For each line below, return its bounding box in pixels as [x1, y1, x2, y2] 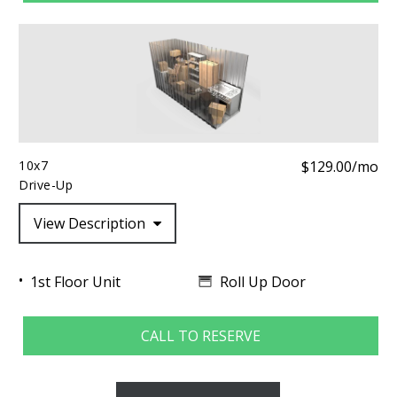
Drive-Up [18, 175, 74, 193]
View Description [33, 213, 149, 233]
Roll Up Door [219, 271, 306, 292]
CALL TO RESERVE [140, 326, 261, 346]
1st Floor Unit [29, 272, 121, 292]
